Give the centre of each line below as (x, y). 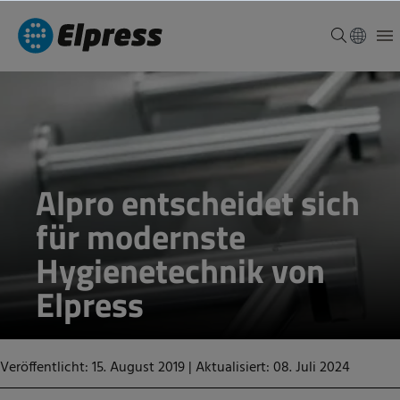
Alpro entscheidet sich (198, 203)
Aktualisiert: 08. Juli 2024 (273, 368)
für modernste (141, 237)
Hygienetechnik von (180, 271)
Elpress (90, 304)
